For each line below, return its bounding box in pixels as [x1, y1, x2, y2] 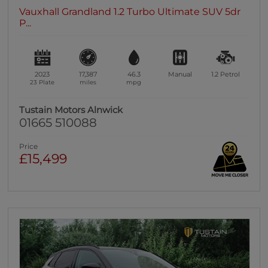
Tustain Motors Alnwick [19, 103, 123, 115]
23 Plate [30, 78, 55, 86]
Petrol [220, 69, 240, 78]
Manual [167, 69, 192, 78]
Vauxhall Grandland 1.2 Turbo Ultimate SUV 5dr [19, 6, 241, 18]
